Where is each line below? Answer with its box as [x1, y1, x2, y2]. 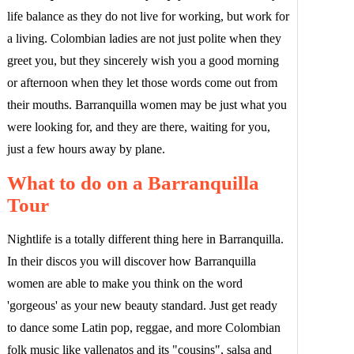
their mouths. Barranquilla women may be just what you [7, 98, 287, 111]
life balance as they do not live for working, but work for [7, 9, 289, 23]
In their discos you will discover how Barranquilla [7, 254, 256, 268]
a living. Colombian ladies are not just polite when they [7, 32, 281, 45]
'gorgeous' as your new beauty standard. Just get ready [7, 299, 277, 312]
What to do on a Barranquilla [7, 172, 259, 194]
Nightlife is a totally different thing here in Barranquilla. [7, 232, 284, 246]
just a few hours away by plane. [7, 142, 165, 156]
